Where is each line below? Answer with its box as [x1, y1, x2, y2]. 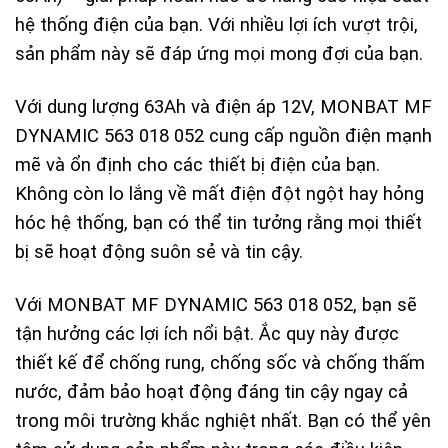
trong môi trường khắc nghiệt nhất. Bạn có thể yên [15, 410, 431, 433]
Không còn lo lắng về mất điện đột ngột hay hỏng [15, 183, 424, 206]
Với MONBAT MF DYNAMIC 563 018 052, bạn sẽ [15, 294, 417, 317]
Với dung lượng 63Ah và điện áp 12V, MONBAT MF [15, 96, 432, 119]
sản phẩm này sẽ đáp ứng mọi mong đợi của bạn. [15, 43, 423, 66]
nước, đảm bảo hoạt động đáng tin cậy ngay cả [15, 381, 408, 404]
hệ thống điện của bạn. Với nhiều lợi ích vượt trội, [15, 14, 418, 37]
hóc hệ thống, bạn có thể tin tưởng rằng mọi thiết [15, 212, 422, 235]
